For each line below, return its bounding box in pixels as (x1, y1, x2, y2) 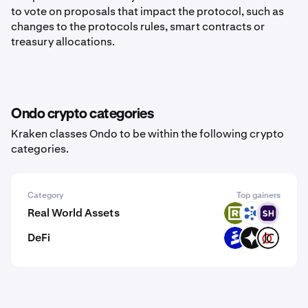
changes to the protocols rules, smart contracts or (11, 19, 265, 34)
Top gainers (236, 190, 280, 201)
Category (27, 190, 64, 201)
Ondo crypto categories (11, 107, 153, 121)
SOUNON (258, 210, 278, 217)
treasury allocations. (11, 34, 115, 49)
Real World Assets (27, 206, 120, 220)
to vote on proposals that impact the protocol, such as (11, 4, 284, 19)
